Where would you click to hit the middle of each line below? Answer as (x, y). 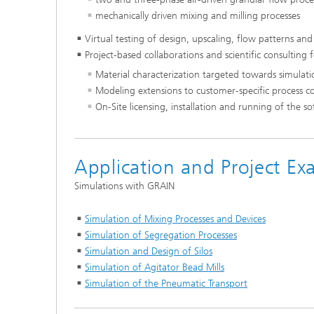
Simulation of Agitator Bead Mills (155, 267)
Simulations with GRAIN (124, 186)
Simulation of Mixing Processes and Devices (175, 219)
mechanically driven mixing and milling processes (198, 16)
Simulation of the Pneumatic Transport (166, 283)
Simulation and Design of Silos (149, 251)
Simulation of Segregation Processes (161, 235)
